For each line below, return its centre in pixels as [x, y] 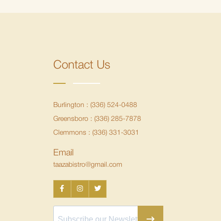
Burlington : [72, 106]
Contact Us [82, 66]
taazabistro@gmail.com [88, 165]
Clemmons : [73, 133]
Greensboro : [74, 119]
